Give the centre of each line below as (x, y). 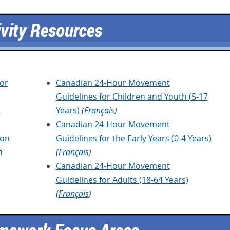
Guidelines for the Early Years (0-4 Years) (133, 138)
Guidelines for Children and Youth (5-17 (132, 96)
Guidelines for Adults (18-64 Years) (122, 179)
